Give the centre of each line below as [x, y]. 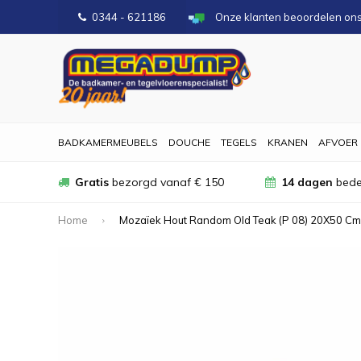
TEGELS [239, 142]
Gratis [92, 182]
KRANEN [288, 142]
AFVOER [338, 142]
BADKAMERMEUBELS [108, 142]
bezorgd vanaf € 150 [166, 182]
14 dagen [307, 182]
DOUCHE [189, 142]
